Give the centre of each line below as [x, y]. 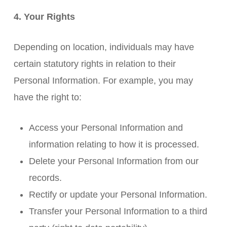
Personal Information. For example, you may [103, 81]
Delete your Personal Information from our [113, 161]
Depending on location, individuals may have [104, 47]
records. [45, 178]
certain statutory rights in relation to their [94, 64]
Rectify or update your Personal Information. [118, 195]
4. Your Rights [44, 17]
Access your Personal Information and [106, 128]
